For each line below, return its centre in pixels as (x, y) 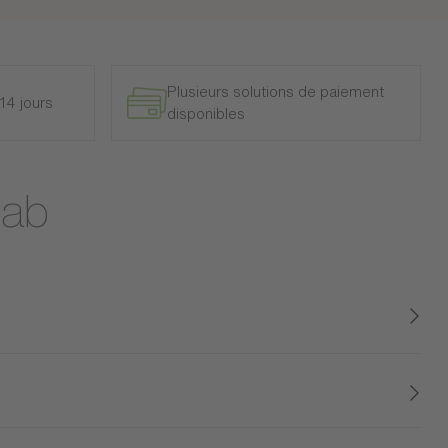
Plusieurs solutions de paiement (275, 91)
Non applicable (345, 419)
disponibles (205, 113)
